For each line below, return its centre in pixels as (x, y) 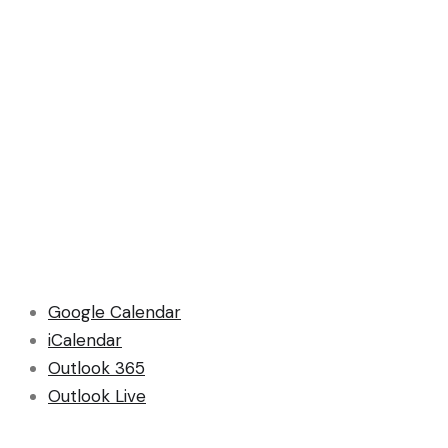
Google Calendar (114, 311)
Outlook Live (97, 395)
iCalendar (85, 339)
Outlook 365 (96, 367)
